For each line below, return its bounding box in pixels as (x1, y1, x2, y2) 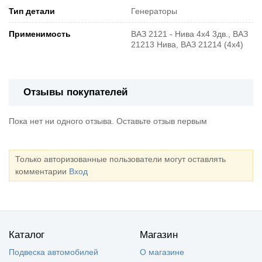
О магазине (140, 247, 184, 257)
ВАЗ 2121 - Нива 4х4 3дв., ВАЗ (131, 29, 248, 39)
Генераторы (131, 6, 177, 16)
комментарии (15, 166, 69, 176)
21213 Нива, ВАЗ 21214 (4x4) (131, 39, 243, 49)
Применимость (9, 29, 71, 39)
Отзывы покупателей (23, 86, 127, 98)
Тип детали (9, 6, 55, 16)
